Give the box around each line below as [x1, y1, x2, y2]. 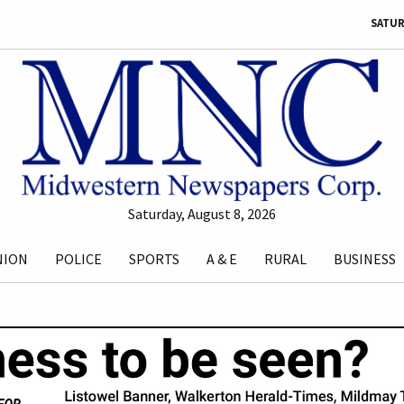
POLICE [55, 250, 102, 269]
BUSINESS [334, 250, 396, 269]
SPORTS [129, 250, 179, 269]
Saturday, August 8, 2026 [128, 205, 276, 224]
